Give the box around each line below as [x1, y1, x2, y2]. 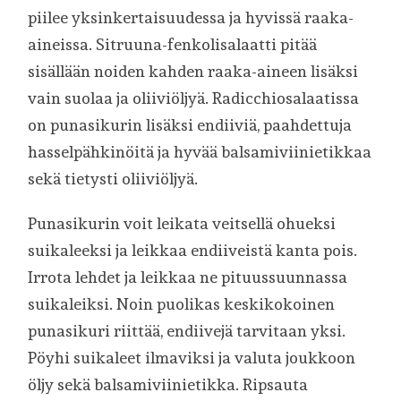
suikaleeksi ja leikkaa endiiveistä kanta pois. [28, 240, 358, 260]
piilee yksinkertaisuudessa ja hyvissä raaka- [28, 8, 354, 28]
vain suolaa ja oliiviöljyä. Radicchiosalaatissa [28, 89, 360, 108]
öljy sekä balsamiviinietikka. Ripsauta [28, 374, 309, 394]
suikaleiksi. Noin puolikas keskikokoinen [28, 294, 336, 313]
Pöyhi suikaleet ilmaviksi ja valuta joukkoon [28, 347, 356, 367]
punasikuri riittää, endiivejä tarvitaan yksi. [28, 320, 346, 340]
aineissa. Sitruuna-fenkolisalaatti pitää [28, 35, 318, 55]
